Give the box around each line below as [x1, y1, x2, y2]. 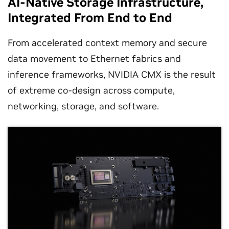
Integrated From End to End [8, 10, 172, 26]
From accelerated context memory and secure [8, 37, 207, 49]
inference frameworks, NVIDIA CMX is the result [8, 68, 216, 80]
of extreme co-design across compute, [8, 84, 175, 96]
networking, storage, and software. [8, 100, 159, 112]
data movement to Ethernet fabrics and [8, 53, 181, 64]
